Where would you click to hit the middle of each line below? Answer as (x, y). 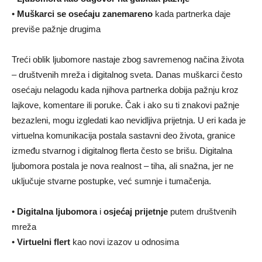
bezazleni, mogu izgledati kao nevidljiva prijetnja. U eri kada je (129, 120)
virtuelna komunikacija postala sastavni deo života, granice (123, 135)
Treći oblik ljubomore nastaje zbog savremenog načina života (128, 59)
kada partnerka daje (192, 13)
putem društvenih (202, 211)
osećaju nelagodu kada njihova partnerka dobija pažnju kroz (125, 89)
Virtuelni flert (44, 242)
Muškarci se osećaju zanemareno (85, 13)
